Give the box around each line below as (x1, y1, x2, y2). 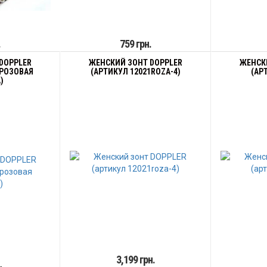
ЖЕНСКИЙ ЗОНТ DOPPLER (88, 58, 182, 67)
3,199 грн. (116, 253, 155, 266)
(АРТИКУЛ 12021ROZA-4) (90, 67, 181, 76)
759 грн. (119, 38, 151, 50)
